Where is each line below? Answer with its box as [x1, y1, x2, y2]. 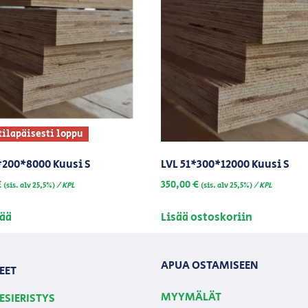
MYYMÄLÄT [161, 289, 221, 305]
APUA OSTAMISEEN [161, 258, 258, 274]
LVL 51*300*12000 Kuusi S [161, 156, 289, 173]
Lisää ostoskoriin [161, 209, 252, 225]
